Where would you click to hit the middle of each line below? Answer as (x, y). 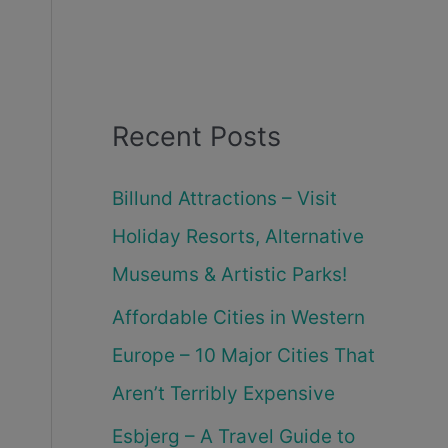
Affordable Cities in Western (238, 317)
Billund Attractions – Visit (224, 199)
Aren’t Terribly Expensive (223, 393)
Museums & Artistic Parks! (229, 275)
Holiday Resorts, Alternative (238, 237)
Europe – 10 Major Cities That (243, 355)
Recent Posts (196, 137)
